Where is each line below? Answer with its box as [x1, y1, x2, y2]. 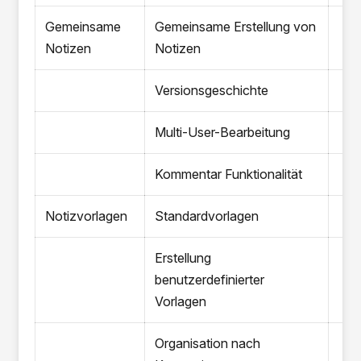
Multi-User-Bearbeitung [155, 124, 291, 140]
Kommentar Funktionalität [155, 166, 303, 182]
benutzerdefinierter [155, 272, 265, 288]
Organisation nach [155, 335, 261, 351]
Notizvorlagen [45, 208, 128, 224]
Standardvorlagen [155, 208, 259, 224]
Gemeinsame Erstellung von [155, 19, 317, 35]
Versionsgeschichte [155, 82, 269, 98]
